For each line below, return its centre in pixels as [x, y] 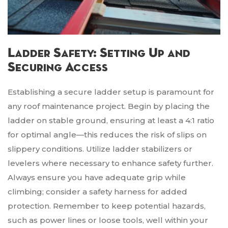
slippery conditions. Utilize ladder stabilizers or [100, 149]
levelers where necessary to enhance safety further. [110, 163]
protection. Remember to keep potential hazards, [107, 206]
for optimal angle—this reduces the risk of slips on [107, 135]
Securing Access [58, 68]
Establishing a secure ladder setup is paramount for [111, 92]
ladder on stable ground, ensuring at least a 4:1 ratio [111, 121]
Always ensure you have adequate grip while [97, 178]
